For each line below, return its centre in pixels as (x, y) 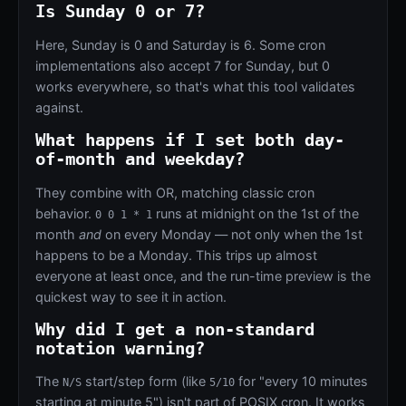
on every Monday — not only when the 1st (232, 234)
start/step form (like (145, 382)
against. (59, 107)
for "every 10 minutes (301, 382)
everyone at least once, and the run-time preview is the (203, 275)
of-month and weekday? (140, 159)
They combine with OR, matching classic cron (174, 192)
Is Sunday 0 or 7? (120, 12)
